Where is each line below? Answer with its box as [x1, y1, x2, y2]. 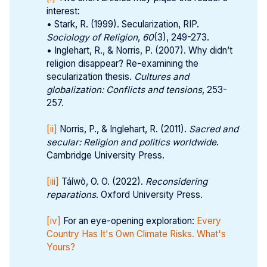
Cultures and [134, 70, 190, 82]
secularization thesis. [46, 70, 135, 82]
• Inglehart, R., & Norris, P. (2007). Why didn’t [46, 44, 233, 56]
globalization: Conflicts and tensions [46, 83, 203, 95]
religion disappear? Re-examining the [46, 57, 199, 69]
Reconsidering [145, 175, 208, 187]
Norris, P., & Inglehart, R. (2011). [57, 123, 190, 135]
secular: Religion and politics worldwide [46, 136, 217, 148]
